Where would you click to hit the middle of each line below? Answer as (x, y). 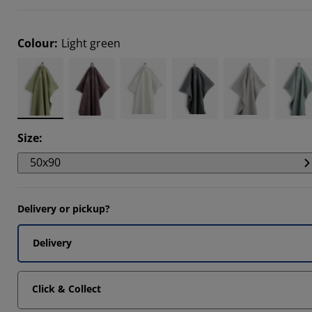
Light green (91, 43)
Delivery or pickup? (64, 208)
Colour (36, 43)
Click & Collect (67, 288)
